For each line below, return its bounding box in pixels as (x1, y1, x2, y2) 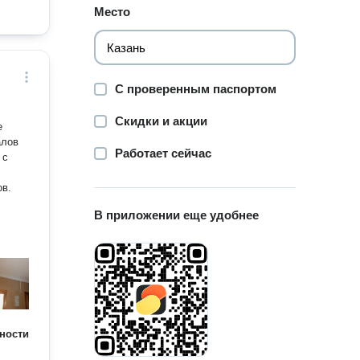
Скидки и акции (115, 114, 208, 128)
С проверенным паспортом (115, 82, 277, 96)
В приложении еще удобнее (94, 208, 260, 222)
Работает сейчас (115, 146, 212, 160)
